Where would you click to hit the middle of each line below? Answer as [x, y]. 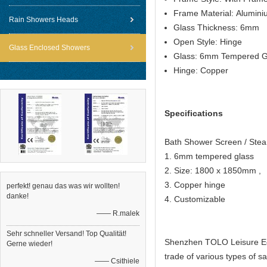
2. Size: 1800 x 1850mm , [214, 170]
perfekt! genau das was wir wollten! [63, 186]
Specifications [194, 113]
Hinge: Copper [201, 70]
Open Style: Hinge [208, 42]
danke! [18, 196]
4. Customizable [196, 199]
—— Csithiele [117, 261]
